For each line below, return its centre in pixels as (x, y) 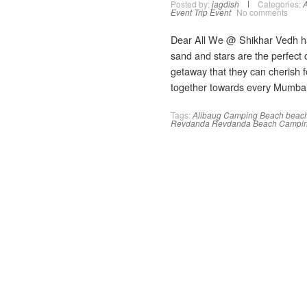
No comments (262, 12)
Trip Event (212, 12)
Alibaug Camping (225, 115)
